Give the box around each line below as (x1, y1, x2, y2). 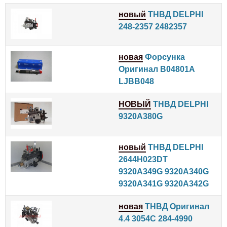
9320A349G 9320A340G (119, 167, 209, 176)
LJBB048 (119, 77, 154, 86)
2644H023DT (119, 155, 168, 164)
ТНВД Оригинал (143, 202, 209, 211)
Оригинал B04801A (119, 64, 195, 73)
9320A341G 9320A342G (119, 179, 209, 188)
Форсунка (143, 52, 185, 61)
